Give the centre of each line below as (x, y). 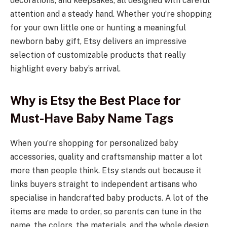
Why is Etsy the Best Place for (96, 101)
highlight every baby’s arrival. (65, 69)
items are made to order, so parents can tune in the (106, 212)
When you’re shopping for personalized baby (94, 143)
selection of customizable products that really (98, 55)
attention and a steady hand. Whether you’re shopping (111, 14)
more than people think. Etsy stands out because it (106, 171)
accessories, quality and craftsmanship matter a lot (106, 157)
